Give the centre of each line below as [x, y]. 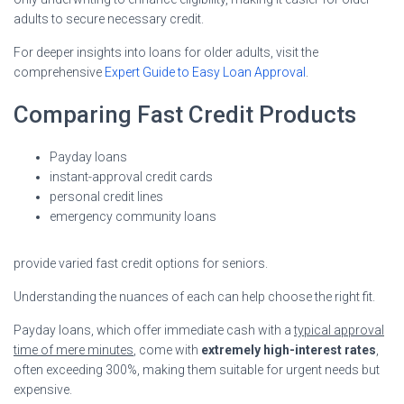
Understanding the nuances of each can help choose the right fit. [194, 297]
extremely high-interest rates [289, 350]
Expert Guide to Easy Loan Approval [205, 73]
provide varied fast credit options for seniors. [141, 264]
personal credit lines [106, 197]
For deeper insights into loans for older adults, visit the [166, 53]
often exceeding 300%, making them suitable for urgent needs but [197, 370]
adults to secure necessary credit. [109, 19]
